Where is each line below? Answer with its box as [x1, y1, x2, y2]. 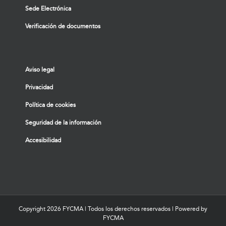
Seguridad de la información [25, 119, 101, 126]
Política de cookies [25, 101, 76, 108]
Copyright [19, 205, 47, 212]
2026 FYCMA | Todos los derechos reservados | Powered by [47, 205, 207, 212]
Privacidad [25, 83, 53, 91]
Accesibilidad [25, 136, 61, 144]
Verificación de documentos [25, 22, 100, 30]
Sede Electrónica [25, 5, 71, 12]
